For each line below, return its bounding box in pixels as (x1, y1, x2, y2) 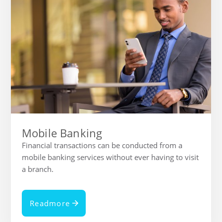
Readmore (30, 198, 70, 209)
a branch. (22, 164, 54, 174)
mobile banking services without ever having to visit (22, 152, 199, 163)
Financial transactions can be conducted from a (22, 140, 182, 151)
